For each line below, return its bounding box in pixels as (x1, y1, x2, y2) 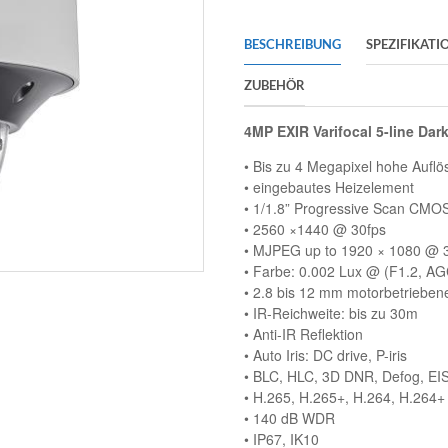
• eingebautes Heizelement (244, 177, 414, 198)
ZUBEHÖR (244, 77, 305, 94)
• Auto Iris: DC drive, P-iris (244, 345, 407, 366)
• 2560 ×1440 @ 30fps (244, 219, 386, 240)
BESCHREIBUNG (244, 36, 341, 53)
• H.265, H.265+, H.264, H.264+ (244, 387, 445, 408)
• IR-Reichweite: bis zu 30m (244, 303, 418, 324)
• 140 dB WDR (244, 408, 335, 429)
